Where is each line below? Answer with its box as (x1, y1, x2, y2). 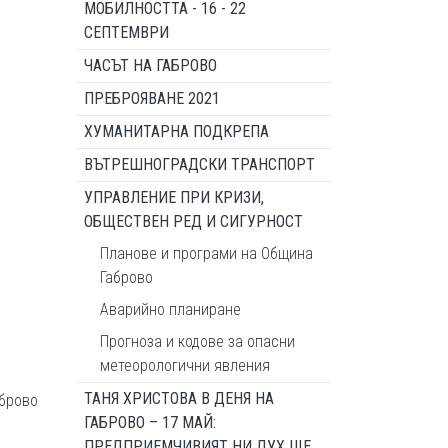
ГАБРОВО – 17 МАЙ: (84, 413, 216, 432)
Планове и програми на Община (100, 244, 313, 263)
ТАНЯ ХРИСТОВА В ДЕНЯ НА (84, 389, 274, 408)
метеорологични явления (100, 356, 270, 375)
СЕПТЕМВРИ (84, 23, 169, 42)
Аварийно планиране (100, 300, 241, 319)
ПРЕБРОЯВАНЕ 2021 (84, 89, 220, 108)
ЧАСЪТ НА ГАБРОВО (84, 56, 217, 75)
